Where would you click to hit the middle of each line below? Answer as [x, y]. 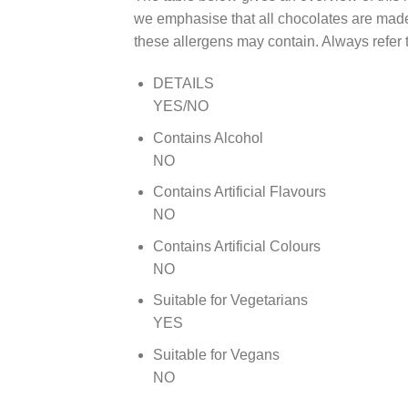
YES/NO [180, 107]
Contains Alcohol [208, 138]
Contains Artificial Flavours [239, 192]
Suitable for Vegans [216, 355]
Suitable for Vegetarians [230, 301]
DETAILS [183, 84]
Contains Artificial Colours [236, 246]
